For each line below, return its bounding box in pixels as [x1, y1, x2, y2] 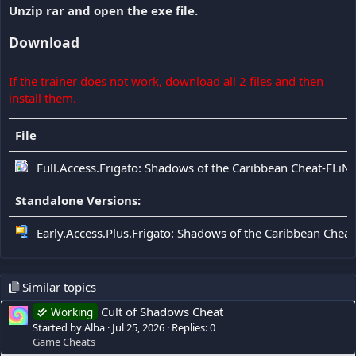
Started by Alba [33, 320, 105, 335]
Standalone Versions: [15, 192, 141, 208]
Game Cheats [33, 335, 95, 350]
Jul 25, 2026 [112, 320, 164, 335]
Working [51, 305, 93, 320]
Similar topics [19, 278, 96, 295]
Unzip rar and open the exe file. [9, 2, 198, 18]
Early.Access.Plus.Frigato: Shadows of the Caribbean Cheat [37, 224, 354, 241]
